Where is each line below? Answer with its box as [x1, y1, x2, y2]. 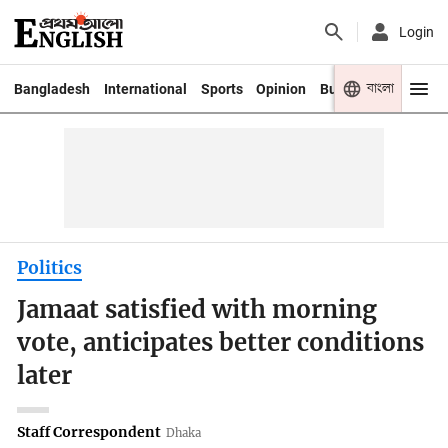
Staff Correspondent [17, 422, 162, 441]
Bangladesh [13, 80, 90, 97]
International [103, 80, 187, 97]
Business [320, 80, 379, 97]
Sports [200, 80, 243, 97]
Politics [17, 256, 83, 279]
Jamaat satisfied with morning [17, 295, 378, 326]
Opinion [256, 80, 307, 97]
